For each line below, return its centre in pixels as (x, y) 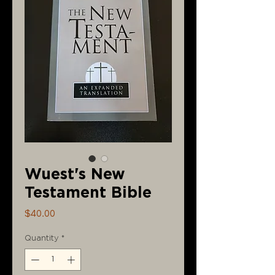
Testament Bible (88, 193)
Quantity (42, 238)
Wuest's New (75, 175)
